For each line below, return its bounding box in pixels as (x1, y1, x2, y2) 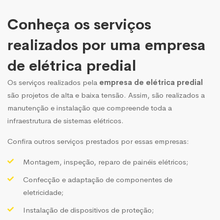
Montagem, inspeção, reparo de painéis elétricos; (23, 157, 188, 166)
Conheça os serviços (7, 15, 151, 34)
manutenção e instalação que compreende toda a (7, 103, 172, 112)
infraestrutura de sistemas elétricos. (7, 115, 124, 125)
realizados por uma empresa (7, 35, 206, 55)
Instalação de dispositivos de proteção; (23, 205, 154, 215)
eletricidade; (23, 187, 63, 197)
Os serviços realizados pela (7, 77, 99, 87)
